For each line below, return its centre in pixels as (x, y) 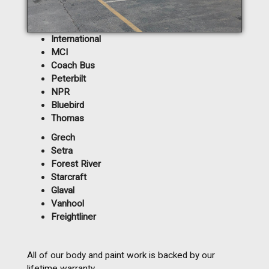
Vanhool (68, 203)
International (76, 39)
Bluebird (68, 105)
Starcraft (69, 177)
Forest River (76, 164)
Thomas (68, 118)
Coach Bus (73, 65)
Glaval (63, 190)
